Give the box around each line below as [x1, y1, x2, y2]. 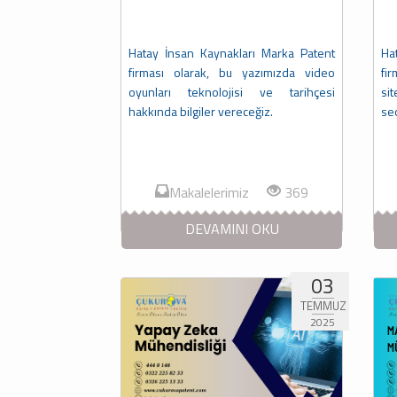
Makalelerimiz [169, 182, 267, 204]
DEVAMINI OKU [184, 218, 279, 240]
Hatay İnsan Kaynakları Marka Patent [128, 43, 335, 63]
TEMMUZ [300, 297, 346, 315]
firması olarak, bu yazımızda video [128, 63, 335, 82]
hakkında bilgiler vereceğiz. [128, 102, 273, 121]
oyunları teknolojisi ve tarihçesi [128, 82, 335, 102]
